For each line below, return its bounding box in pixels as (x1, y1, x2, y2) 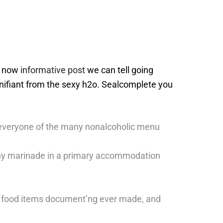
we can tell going (85, 65, 153, 75)
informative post (20, 65, 85, 75)
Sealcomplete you (102, 79, 173, 90)
